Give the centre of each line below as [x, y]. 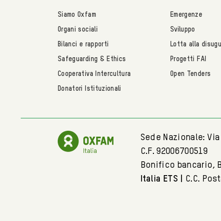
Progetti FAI [188, 59]
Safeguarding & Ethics [92, 59]
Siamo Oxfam [77, 15]
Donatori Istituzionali [90, 89]
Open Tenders [191, 74]
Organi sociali [78, 30]
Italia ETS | [163, 179]
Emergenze [186, 15]
